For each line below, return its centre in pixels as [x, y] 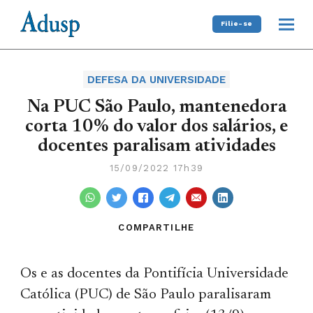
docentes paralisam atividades [156, 146]
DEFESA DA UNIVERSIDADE [156, 79]
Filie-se [236, 24]
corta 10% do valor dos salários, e [156, 127]
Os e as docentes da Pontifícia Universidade [155, 274]
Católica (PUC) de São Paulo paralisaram [146, 295]
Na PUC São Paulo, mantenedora [156, 107]
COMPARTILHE [156, 227]
